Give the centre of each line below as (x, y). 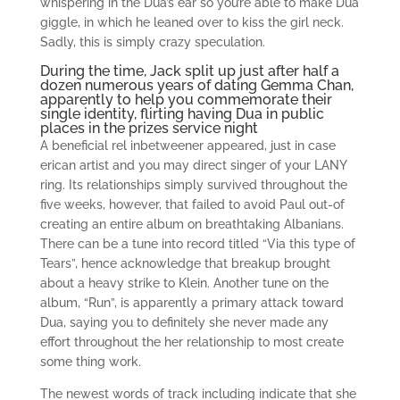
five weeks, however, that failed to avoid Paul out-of (192, 204)
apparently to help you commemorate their (186, 100)
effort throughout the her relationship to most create (192, 342)
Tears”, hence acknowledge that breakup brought (185, 263)
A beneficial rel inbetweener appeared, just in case (187, 146)
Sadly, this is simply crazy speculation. (152, 42)
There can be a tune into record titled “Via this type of (197, 244)
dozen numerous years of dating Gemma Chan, (196, 85)
